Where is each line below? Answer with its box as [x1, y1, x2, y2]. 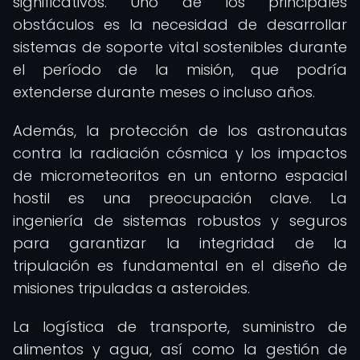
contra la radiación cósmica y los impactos [13, 143, 347, 163]
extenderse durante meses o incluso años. [13, 82, 315, 102]
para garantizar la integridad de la [13, 233, 347, 253]
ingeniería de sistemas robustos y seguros [13, 211, 347, 231]
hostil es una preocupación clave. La [13, 188, 347, 208]
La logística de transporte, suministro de [13, 317, 347, 337]
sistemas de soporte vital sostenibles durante [13, 37, 347, 57]
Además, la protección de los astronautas [13, 121, 347, 141]
